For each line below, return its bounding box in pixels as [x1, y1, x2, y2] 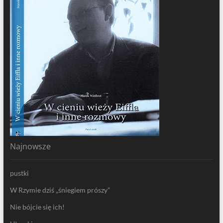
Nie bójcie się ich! [9, 203, 65, 212]
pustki [9, 169, 29, 178]
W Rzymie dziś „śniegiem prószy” [9, 186, 110, 195]
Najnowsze [9, 141, 51, 152]
